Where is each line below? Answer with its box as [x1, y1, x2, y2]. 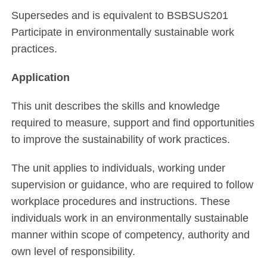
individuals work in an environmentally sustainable [11, 212, 249, 225]
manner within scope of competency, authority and [11, 229, 250, 241]
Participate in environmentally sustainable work [11, 26, 235, 39]
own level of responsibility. [11, 246, 136, 258]
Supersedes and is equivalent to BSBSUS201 [11, 10, 229, 22]
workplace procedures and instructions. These [11, 195, 231, 208]
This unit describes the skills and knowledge [11, 100, 221, 113]
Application [11, 72, 70, 84]
